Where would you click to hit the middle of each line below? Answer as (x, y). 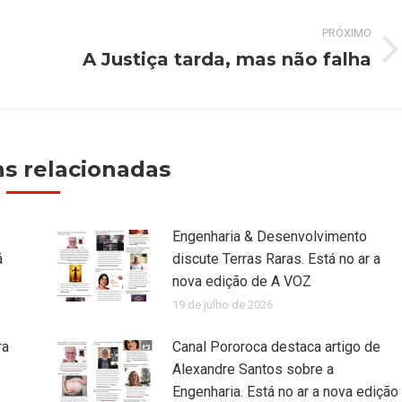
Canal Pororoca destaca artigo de (276, 347)
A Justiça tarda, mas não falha (227, 60)
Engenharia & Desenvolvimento (269, 237)
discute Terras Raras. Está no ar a (276, 259)
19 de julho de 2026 (222, 305)
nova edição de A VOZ (241, 282)
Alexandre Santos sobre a (253, 370)
